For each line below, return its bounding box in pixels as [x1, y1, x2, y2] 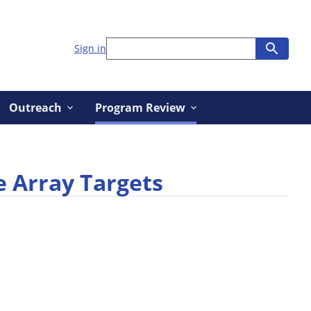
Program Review [94, 100, 185, 115]
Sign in [74, 42, 106, 56]
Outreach [8, 100, 62, 115]
